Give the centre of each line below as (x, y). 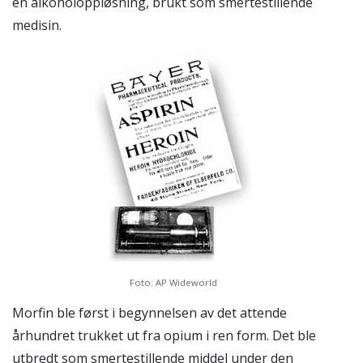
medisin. (37, 25)
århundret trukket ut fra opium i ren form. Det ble (164, 335)
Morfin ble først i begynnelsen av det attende (149, 312)
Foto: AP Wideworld (173, 282)
